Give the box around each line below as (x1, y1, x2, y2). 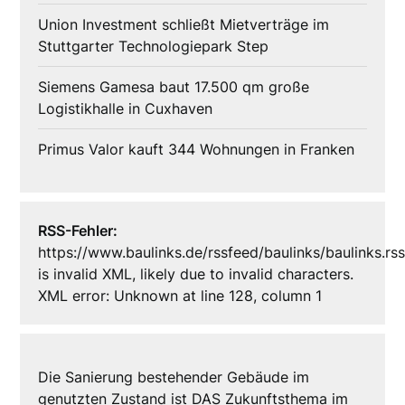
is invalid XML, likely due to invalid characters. (38, 265, 354, 284)
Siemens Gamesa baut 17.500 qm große (38, 78, 310, 97)
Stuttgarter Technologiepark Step (38, 37, 269, 56)
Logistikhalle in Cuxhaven (38, 99, 213, 118)
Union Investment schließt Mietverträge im (38, 15, 330, 34)
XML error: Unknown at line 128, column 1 (38, 287, 323, 306)
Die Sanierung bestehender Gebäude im (38, 368, 310, 387)
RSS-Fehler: (38, 221, 118, 240)
